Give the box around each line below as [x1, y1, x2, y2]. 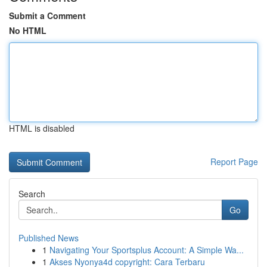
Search [18, 188, 45, 200]
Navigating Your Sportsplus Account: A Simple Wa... [49, 244, 244, 256]
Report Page [210, 156, 258, 167]
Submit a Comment [9, 10, 86, 21]
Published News [18, 232, 79, 244]
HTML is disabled [9, 122, 74, 134]
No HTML [9, 24, 46, 36]
